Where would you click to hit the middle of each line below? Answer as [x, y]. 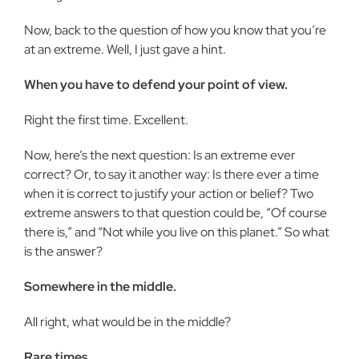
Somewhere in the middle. [100, 286]
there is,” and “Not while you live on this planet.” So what [177, 232]
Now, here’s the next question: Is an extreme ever [160, 155]
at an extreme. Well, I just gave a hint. [125, 49]
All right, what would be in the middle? [127, 322]
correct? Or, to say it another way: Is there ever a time [171, 174]
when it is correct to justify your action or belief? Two [169, 194]
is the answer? [63, 251]
